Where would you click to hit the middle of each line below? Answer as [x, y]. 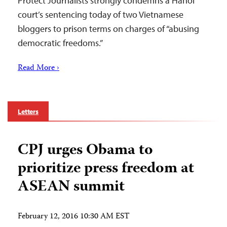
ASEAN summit [71, 187]
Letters [28, 112]
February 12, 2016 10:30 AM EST [74, 217]
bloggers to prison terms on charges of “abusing [108, 29]
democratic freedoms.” [60, 43]
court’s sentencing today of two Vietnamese [101, 15]
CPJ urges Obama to [85, 151]
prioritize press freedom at [106, 169]
